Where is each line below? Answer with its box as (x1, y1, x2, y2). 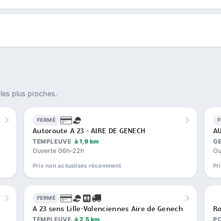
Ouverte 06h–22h (33, 147, 84, 154)
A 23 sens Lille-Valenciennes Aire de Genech (33, 204, 183, 214)
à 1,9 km (74, 137, 99, 145)
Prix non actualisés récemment (33, 162, 121, 169)
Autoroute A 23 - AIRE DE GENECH (33, 126, 146, 136)
